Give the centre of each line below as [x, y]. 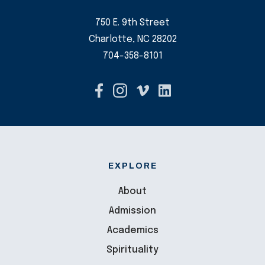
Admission [132, 211]
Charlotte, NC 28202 [132, 40]
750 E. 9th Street [132, 23]
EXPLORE [132, 166]
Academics [132, 231]
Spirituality [132, 250]
